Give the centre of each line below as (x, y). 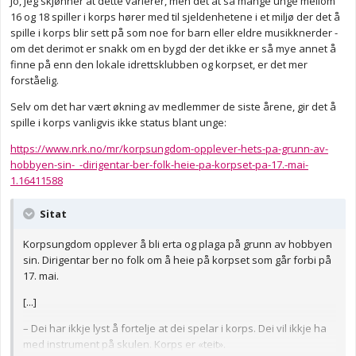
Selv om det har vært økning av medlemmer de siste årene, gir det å (173, 107)
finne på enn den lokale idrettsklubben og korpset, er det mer (159, 65)
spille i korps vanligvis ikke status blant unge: (118, 123)
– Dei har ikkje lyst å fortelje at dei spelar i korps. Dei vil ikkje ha (175, 329)
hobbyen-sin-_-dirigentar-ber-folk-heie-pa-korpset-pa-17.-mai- (159, 165)
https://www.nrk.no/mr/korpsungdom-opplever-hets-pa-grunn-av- (169, 149)
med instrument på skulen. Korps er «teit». (124, 344)
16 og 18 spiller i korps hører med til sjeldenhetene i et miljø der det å (175, 17)
